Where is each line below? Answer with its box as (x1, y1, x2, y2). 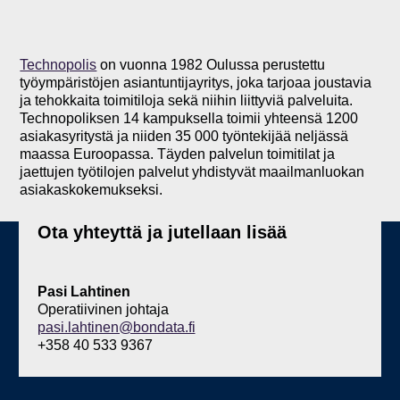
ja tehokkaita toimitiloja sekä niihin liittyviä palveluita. (20, 92, 354, 108)
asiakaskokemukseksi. (20, 181, 163, 197)
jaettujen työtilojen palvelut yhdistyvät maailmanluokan (20, 163, 365, 179)
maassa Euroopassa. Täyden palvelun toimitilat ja (20, 146, 336, 162)
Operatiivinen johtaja (37, 302, 169, 318)
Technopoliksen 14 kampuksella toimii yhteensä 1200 (20, 110, 359, 126)
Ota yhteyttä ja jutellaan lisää (37, 221, 287, 242)
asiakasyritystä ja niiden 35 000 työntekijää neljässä (20, 128, 349, 144)
